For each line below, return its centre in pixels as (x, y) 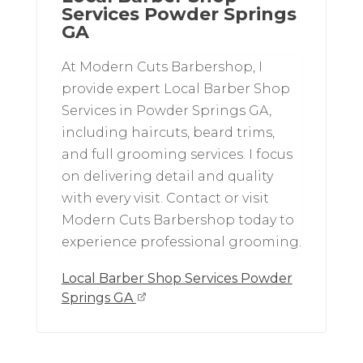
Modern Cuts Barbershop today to (177, 220)
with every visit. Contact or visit (165, 198)
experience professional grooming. (181, 241)
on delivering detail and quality (167, 176)
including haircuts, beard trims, (168, 132)
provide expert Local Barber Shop (175, 88)
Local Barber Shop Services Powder (177, 278)
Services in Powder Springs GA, (166, 110)
